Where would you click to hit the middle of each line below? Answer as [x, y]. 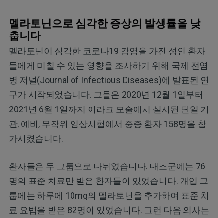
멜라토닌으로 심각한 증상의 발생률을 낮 [104, 24]
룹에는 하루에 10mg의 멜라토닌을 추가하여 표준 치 [109, 196]
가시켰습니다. [36, 139]
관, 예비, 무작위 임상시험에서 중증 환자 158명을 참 [107, 124]
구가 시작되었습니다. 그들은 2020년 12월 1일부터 [106, 95]
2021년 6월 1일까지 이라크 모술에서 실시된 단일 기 [109, 109]
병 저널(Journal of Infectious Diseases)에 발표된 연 [109, 80]
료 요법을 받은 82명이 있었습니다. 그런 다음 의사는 [109, 210]
